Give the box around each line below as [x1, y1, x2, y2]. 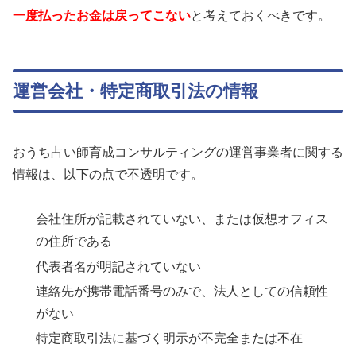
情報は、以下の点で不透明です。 [13, 167, 203, 181]
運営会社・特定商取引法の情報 [13, 81, 258, 101]
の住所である [36, 234, 113, 249]
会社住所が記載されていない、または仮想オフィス [36, 212, 329, 226]
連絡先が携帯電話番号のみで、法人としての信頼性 [36, 284, 329, 298]
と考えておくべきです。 [191, 9, 331, 23]
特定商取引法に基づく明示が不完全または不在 [36, 331, 304, 345]
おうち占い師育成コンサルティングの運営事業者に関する [13, 145, 343, 159]
